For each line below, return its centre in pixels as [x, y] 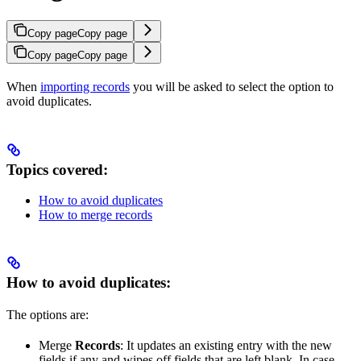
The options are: [48, 315]
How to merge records [95, 215]
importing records [85, 86]
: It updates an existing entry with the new [226, 346]
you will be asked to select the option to [232, 86]
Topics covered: [57, 169]
